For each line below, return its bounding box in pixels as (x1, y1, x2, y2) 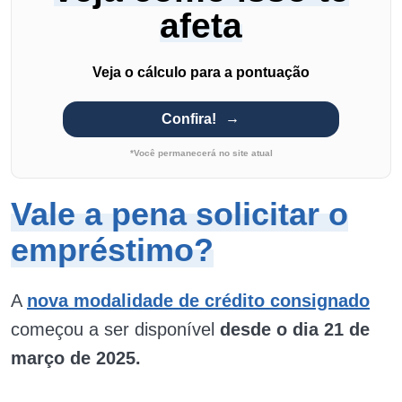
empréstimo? (11, 232, 214, 268)
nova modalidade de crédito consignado (27, 291, 370, 310)
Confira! (162, 111, 217, 127)
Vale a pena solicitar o (11, 196, 348, 232)
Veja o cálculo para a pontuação (92, 65, 310, 80)
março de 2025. (11, 348, 141, 368)
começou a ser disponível (11, 319, 220, 339)
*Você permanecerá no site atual (129, 148, 273, 158)
